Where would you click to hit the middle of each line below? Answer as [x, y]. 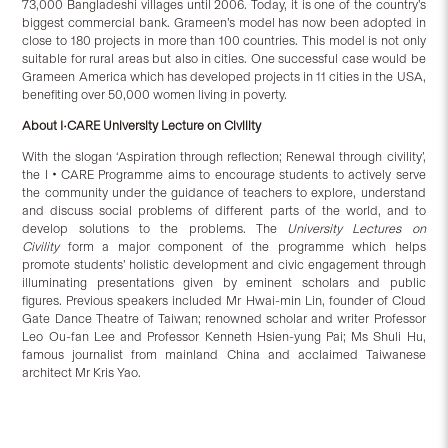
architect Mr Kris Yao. [83, 373]
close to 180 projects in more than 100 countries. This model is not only [224, 41]
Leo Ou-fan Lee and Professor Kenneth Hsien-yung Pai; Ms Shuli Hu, [224, 337]
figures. [42, 301]
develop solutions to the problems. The [155, 229]
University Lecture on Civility [182, 126]
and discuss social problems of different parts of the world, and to [224, 211]
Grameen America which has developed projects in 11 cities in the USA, [224, 77]
